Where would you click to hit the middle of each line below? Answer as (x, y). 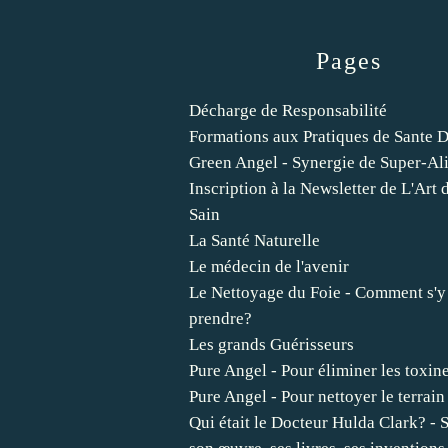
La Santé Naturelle (254, 240)
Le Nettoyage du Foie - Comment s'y (317, 292)
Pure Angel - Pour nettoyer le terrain (317, 396)
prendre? (220, 318)
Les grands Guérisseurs (271, 344)
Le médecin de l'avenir (269, 266)
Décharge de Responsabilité (288, 110)
